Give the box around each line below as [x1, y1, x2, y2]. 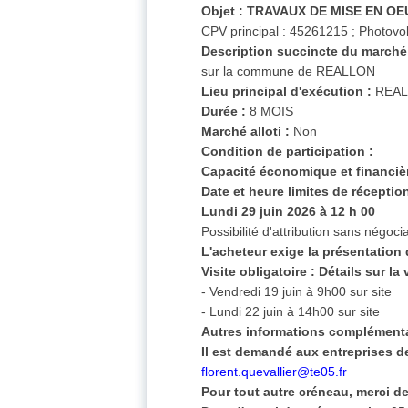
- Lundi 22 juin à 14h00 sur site [201, 304, 381, 320]
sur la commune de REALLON [201, 64, 376, 79]
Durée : [201, 104, 247, 119]
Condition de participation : [201, 144, 374, 159]
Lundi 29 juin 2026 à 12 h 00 [201, 204, 376, 219]
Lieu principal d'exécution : [201, 84, 372, 99]
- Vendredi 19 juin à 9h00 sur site [201, 284, 393, 300]
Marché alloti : [201, 124, 291, 139]
